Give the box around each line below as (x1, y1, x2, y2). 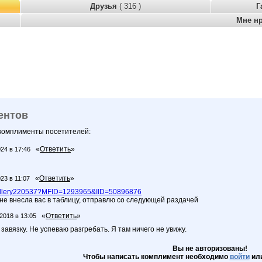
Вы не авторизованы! (172, 244, 247, 253)
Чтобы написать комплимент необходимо (82, 253, 230, 261)
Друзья (90, 2, 119, 11)
